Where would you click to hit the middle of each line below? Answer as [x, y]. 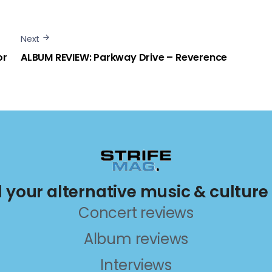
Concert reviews [136, 213]
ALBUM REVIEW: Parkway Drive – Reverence [124, 58]
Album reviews [136, 239]
